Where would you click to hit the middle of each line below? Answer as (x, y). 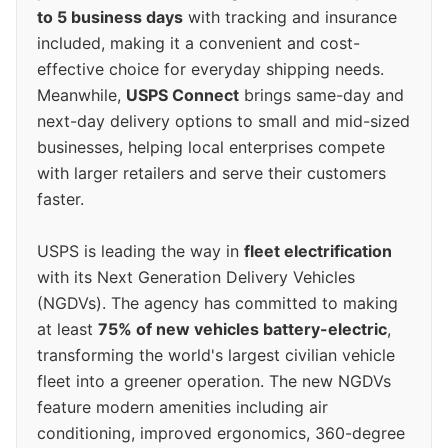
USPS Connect (182, 94)
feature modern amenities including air (182, 406)
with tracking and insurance (290, 16)
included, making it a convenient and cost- (198, 42)
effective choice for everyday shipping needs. (210, 68)
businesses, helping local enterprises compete (211, 146)
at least (67, 328)
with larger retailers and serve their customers (211, 172)
